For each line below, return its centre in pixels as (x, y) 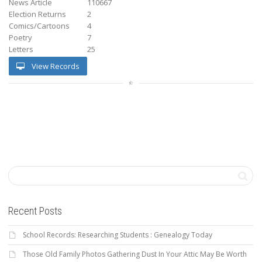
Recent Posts (35, 211)
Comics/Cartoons (39, 25)
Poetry (20, 37)
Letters (21, 49)
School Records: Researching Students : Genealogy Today (118, 235)
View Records (55, 66)
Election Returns (37, 14)
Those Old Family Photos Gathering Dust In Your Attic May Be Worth (135, 254)
